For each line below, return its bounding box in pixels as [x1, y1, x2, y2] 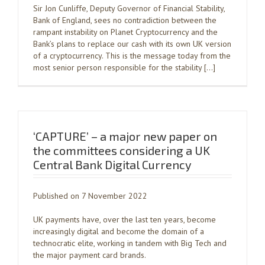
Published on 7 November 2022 [33, 190, 147, 201]
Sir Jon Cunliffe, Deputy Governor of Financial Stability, [33, 3, 225, 14]
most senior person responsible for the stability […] [33, 62, 215, 73]
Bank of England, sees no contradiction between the [33, 15, 216, 25]
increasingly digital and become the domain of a [33, 226, 204, 237]
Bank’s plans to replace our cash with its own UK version [33, 38, 231, 49]
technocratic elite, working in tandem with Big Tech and [33, 238, 227, 248]
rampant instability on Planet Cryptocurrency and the [33, 27, 218, 37]
